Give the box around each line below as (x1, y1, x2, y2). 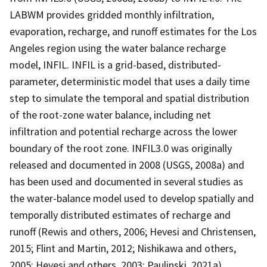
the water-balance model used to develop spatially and (10, 191, 254, 205)
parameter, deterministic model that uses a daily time (10, 74, 250, 88)
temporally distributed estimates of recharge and (10, 207, 231, 222)
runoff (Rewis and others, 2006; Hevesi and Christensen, (10, 224, 256, 238)
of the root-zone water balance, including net (10, 107, 211, 122)
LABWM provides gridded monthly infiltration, (10, 7, 214, 21)
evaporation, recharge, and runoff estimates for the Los (10, 24, 257, 38)
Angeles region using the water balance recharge (10, 41, 226, 55)
